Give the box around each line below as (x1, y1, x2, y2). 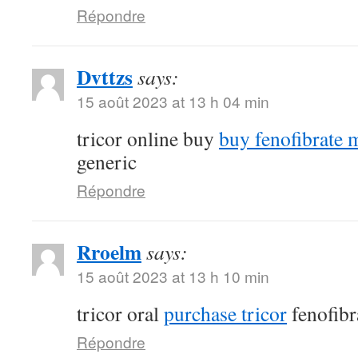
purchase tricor (164, 300, 287, 327)
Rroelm (77, 237, 141, 267)
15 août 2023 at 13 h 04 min (77, 90, 269, 112)
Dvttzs (77, 62, 133, 92)
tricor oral (77, 300, 164, 327)
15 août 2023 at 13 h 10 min (77, 265, 269, 287)
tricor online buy (77, 125, 219, 152)
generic (77, 148, 137, 175)
